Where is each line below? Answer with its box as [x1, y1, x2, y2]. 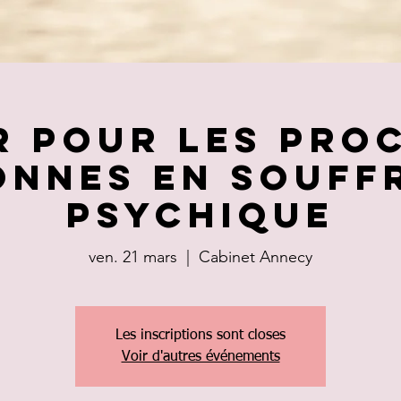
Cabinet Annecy [199, 247, 312, 267]
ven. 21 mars [89, 247, 177, 267]
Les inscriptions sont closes [115, 328, 286, 343]
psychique [66, 192, 335, 237]
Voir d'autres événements [121, 350, 280, 364]
